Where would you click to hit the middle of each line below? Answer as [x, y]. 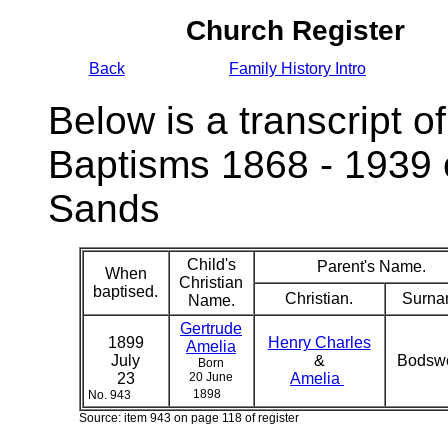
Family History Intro [297, 68]
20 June [211, 377]
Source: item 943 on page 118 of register [188, 418]
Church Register [295, 30]
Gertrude [211, 328]
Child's [211, 264]
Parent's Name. [371, 266]
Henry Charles [319, 342]
